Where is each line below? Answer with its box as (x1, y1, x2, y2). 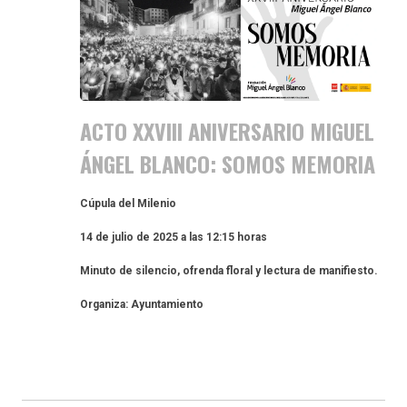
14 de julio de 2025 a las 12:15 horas (80, 231, 268, 244)
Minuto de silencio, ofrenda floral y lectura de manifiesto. (80, 264, 379, 278)
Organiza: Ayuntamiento (80, 298, 204, 312)
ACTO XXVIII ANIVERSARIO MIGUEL (80, 114, 375, 148)
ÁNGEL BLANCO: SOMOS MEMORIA (80, 147, 376, 181)
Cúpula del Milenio (80, 197, 177, 211)
